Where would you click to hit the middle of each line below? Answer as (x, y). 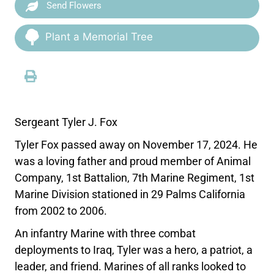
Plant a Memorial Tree (99, 36)
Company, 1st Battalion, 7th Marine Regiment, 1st (135, 177)
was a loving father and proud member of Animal (133, 161)
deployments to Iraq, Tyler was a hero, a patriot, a (134, 250)
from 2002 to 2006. (61, 210)
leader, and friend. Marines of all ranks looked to (131, 266)
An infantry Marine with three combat (106, 233)
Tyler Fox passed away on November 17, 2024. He (136, 144)
